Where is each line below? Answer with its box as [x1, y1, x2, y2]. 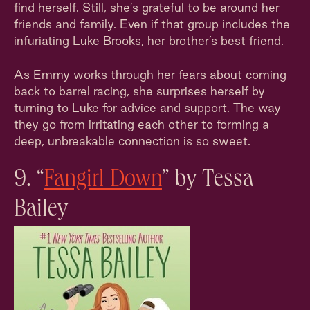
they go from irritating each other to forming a [14, 118, 269, 131]
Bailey [14, 199, 68, 224]
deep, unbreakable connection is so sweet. [14, 134, 250, 147]
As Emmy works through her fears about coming [14, 68, 286, 81]
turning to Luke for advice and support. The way [14, 101, 281, 114]
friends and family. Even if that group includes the [14, 17, 290, 30]
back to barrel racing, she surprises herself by [14, 84, 265, 98]
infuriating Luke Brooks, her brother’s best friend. [14, 34, 284, 47]
